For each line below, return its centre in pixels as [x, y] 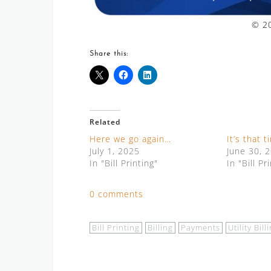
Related [105, 122]
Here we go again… [130, 139]
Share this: [109, 54]
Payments [201, 227]
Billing [160, 227]
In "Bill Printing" [124, 163]
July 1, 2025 [115, 151]
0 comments [116, 194]
